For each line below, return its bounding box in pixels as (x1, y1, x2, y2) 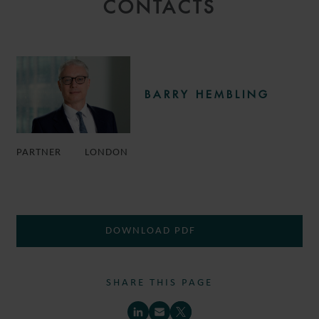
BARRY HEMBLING (145, 88, 270, 101)
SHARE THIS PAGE (106, 278, 213, 288)
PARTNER (16, 147, 64, 158)
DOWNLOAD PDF (105, 226, 199, 236)
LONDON (85, 147, 128, 158)
